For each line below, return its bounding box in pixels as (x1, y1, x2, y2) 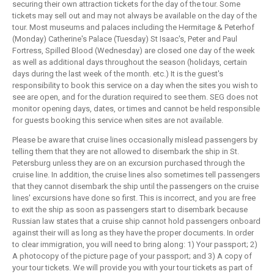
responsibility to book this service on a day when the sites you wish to (12, 81, 258, 91)
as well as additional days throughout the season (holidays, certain (12, 57, 247, 67)
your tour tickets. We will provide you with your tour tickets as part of (12, 263, 253, 273)
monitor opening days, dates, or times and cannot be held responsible (12, 104, 260, 114)
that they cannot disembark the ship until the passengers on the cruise (12, 182, 259, 191)
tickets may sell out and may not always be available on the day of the (12, 11, 257, 21)
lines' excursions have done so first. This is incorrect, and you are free (12, 193, 256, 203)
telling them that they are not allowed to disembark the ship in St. (12, 147, 239, 157)
